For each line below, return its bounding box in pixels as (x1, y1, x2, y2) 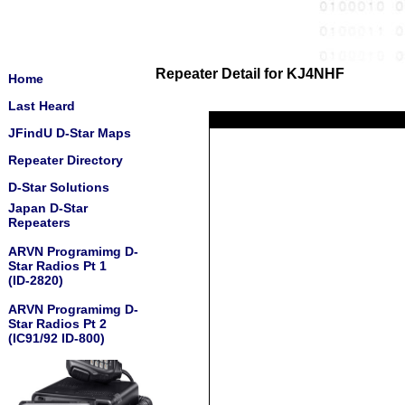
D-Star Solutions (8, 180, 109, 194)
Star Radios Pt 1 (8, 259, 107, 273)
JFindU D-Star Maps (8, 126, 131, 140)
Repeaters (8, 215, 71, 230)
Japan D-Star (8, 201, 88, 215)
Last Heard (8, 99, 75, 113)
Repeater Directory (8, 153, 123, 167)
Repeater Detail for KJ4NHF (155, 65, 344, 81)
